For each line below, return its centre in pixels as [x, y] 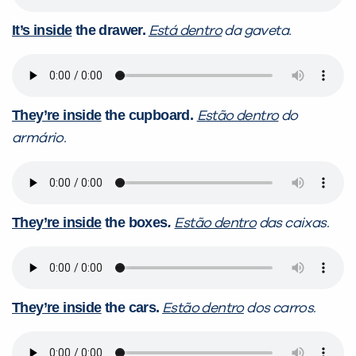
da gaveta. [257, 31]
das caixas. [293, 224]
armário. [39, 139]
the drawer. [109, 31]
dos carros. [280, 309]
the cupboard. [149, 116]
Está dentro [185, 31]
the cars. [130, 308]
